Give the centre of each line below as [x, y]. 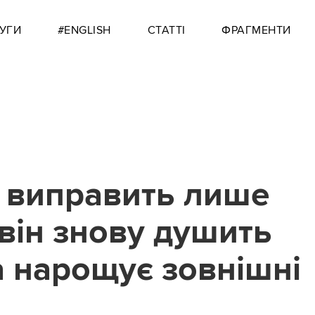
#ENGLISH [84, 30]
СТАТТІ [166, 30]
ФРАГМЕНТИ [256, 30]
